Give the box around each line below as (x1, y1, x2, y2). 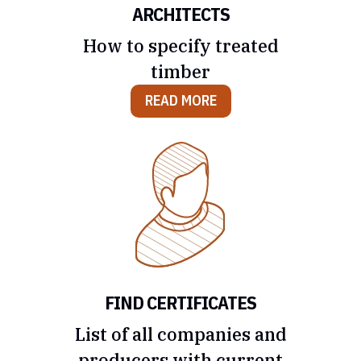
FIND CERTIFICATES (105, 289, 256, 314)
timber (151, 60, 210, 83)
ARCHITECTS (131, 2, 230, 26)
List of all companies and (74, 322, 287, 346)
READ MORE (144, 91, 217, 110)
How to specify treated (82, 34, 279, 57)
